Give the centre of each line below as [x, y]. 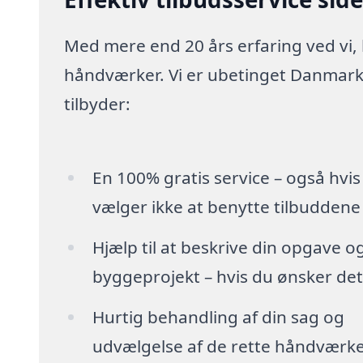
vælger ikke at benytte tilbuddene [226, 207]
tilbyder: [98, 104]
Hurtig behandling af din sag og [218, 317]
